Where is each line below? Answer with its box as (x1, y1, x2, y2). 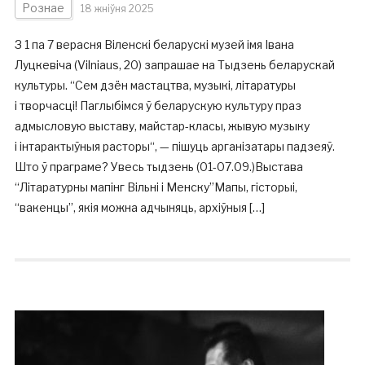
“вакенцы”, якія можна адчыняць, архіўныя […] (14, 200, 265, 214)
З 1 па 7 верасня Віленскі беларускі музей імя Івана (14, 37, 294, 51)
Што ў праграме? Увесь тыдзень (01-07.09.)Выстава (14, 160, 303, 174)
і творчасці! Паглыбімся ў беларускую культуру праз (14, 99, 301, 112)
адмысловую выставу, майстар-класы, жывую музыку (14, 119, 310, 133)
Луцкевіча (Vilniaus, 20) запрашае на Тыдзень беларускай (14, 58, 335, 72)
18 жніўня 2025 (80, 2, 154, 15)
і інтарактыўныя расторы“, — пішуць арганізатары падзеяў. (14, 139, 335, 153)
